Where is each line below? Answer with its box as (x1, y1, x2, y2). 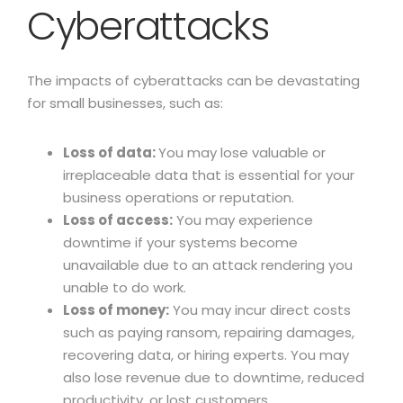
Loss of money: (63, 300, 169, 319)
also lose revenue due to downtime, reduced (63, 368, 364, 387)
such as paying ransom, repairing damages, (63, 323, 354, 342)
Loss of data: (63, 143, 158, 162)
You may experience (173, 210, 313, 229)
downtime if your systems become (63, 233, 298, 252)
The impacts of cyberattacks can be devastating (27, 71, 360, 90)
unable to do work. (63, 278, 186, 297)
